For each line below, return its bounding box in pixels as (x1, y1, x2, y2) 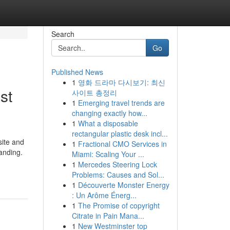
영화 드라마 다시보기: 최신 (78, 77, 165, 87)
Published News (51, 67, 103, 77)
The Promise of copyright (78, 200, 160, 210)
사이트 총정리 (71, 87, 117, 98)
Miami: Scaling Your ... (71, 149, 144, 159)
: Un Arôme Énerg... (71, 190, 137, 200)
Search (51, 29, 74, 39)
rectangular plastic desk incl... (71, 128, 168, 139)
